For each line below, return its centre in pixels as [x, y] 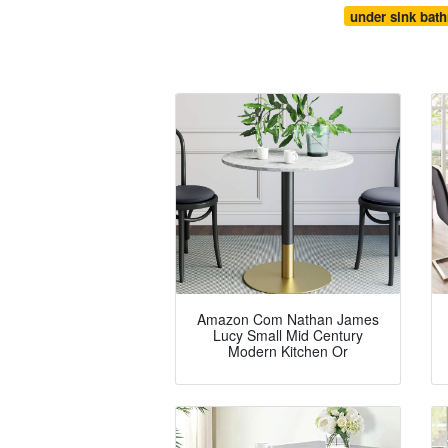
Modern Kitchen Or [288, 351]
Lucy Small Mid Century [288, 335]
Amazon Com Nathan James [288, 319]
